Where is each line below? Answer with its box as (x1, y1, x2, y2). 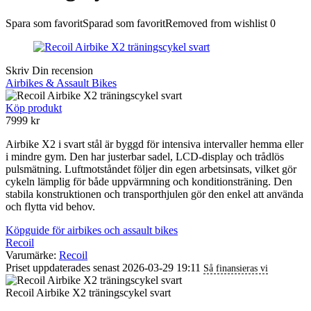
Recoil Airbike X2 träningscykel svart (6, 286, 171, 299)
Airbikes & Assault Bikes (6, 76, 117, 89)
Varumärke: (6, 249, 59, 261)
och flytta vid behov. (6, 200, 95, 212)
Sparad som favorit (83, 17, 165, 29)
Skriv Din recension (6, 64, 93, 76)
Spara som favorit (6, 17, 83, 29)
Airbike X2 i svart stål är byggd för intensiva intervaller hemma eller (6, 137, 303, 150)
